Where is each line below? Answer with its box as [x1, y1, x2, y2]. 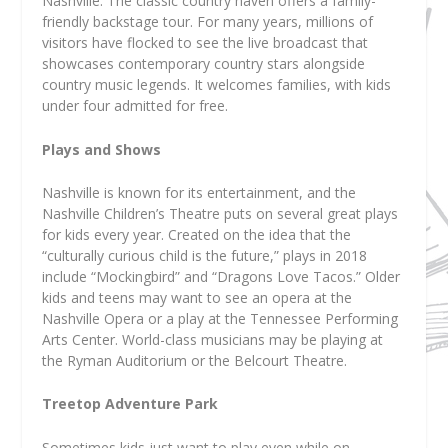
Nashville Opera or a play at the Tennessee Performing [42, 308, 399, 328]
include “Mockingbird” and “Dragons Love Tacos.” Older [42, 266, 401, 286]
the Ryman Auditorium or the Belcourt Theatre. [42, 350, 348, 370]
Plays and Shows [42, 139, 162, 159]
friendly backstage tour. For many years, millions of [42, 12, 374, 32]
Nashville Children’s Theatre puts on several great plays [42, 203, 399, 223]
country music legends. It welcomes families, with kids [42, 75, 392, 95]
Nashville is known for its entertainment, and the [42, 182, 357, 202]
